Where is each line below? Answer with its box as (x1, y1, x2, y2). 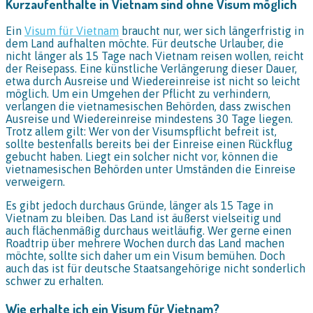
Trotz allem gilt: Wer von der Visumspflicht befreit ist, (6, 125, 277, 138)
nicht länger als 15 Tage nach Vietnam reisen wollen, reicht (6, 50, 304, 63)
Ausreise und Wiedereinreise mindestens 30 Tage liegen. (6, 112, 293, 126)
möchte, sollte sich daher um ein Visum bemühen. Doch (6, 249, 285, 263)
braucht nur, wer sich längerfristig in (119, 24, 304, 38)
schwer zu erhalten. (6, 275, 103, 288)
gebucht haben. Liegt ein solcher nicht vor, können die (6, 150, 278, 163)
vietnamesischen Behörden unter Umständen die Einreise (6, 163, 296, 176)
